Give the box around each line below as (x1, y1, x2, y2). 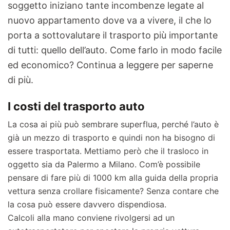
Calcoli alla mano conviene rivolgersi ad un (8, 213, 175, 223)
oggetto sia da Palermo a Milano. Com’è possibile (8, 159, 200, 169)
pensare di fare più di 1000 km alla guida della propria (8, 172, 218, 183)
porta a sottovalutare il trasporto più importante (8, 30, 218, 41)
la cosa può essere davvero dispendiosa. (8, 199, 166, 209)
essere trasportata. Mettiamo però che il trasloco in (8, 146, 208, 156)
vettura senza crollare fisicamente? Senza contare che (8, 186, 219, 196)
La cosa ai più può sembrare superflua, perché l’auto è (8, 119, 219, 129)
